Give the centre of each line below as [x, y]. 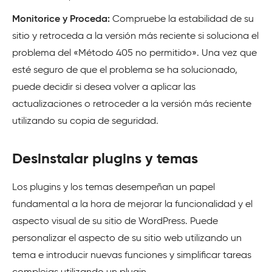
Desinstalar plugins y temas [105, 159]
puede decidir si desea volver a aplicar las [104, 88]
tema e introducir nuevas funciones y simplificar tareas [132, 256]
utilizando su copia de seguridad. [85, 122]
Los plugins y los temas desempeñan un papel [114, 188]
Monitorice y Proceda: [62, 20]
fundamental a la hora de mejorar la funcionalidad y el [132, 205]
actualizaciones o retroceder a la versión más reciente [132, 105]
